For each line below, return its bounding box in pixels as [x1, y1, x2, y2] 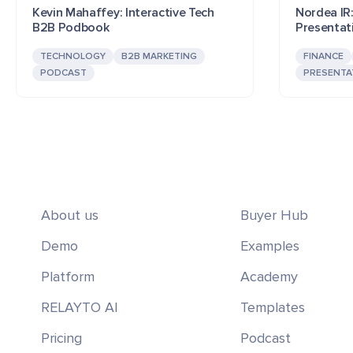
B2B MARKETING [121, 50, 197, 62]
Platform [41, 267, 95, 285]
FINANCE [303, 50, 344, 62]
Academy [240, 267, 298, 285]
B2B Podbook [32, 19, 110, 35]
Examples [240, 236, 299, 255]
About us [41, 206, 98, 224]
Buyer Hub [240, 206, 308, 224]
